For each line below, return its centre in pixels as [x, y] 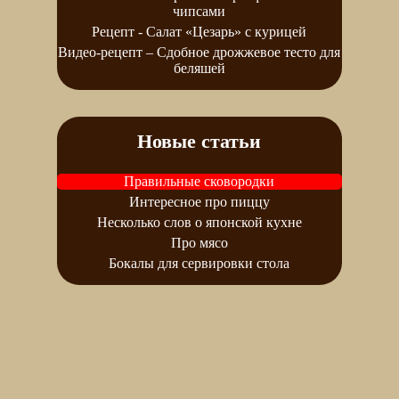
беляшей [199, 68]
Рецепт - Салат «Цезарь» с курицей [199, 31]
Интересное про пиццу [199, 201]
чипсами [199, 11]
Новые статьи [199, 141]
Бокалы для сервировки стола [199, 263]
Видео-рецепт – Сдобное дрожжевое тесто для [199, 52]
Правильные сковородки [199, 181]
